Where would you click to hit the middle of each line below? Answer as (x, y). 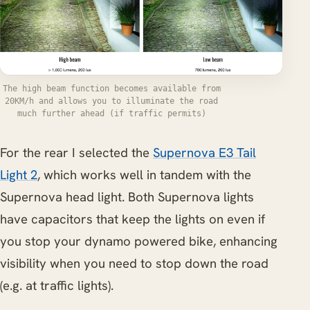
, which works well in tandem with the (144, 174)
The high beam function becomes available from (111, 88)
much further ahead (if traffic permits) (111, 113)
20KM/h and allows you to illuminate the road (111, 100)
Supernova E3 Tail (204, 152)
